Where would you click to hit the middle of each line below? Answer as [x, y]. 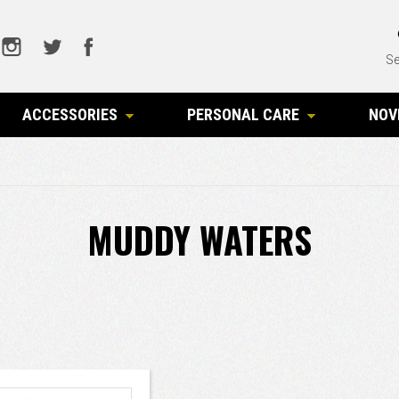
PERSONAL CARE [243, 114]
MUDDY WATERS [199, 240]
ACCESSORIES [70, 114]
